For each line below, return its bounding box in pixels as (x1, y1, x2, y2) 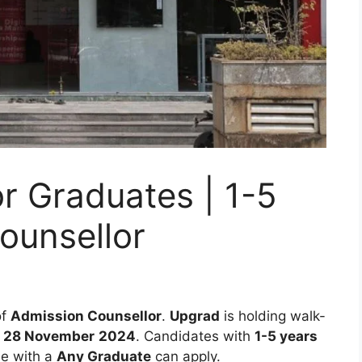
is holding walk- (224, 308, 326, 325)
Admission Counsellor (11, 308, 162, 325)
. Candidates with (136, 328, 255, 345)
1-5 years (255, 328, 318, 345)
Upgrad (170, 308, 220, 325)
